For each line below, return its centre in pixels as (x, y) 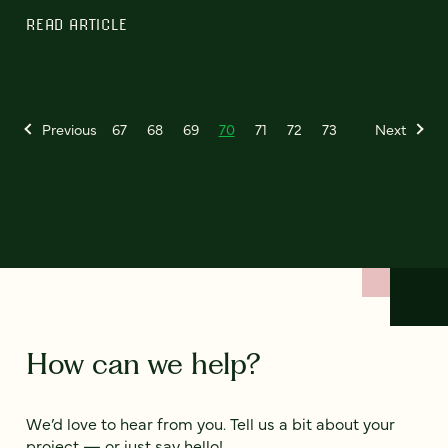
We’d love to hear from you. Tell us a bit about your (210, 423)
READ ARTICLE (77, 24)
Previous (69, 129)
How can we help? (143, 364)
